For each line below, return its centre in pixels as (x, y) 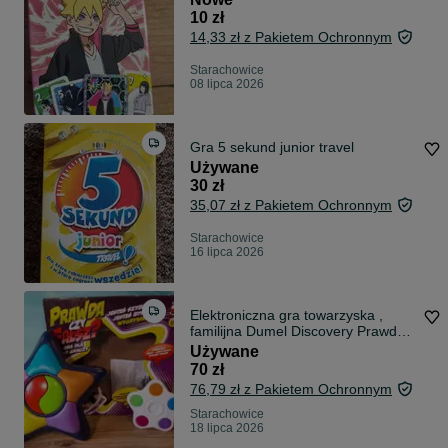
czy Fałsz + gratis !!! (284, 347)
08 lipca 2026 (227, 84)
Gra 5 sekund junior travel (272, 147)
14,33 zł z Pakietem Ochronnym (291, 37)
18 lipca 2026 (227, 428)
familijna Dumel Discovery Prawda (297, 331)
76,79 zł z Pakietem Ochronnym (291, 389)
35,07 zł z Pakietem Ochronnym (291, 205)
